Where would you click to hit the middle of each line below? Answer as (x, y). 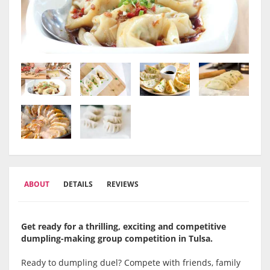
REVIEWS (123, 184)
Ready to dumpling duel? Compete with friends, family (131, 263)
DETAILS (78, 184)
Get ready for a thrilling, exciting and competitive (124, 227)
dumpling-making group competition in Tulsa (116, 239)
